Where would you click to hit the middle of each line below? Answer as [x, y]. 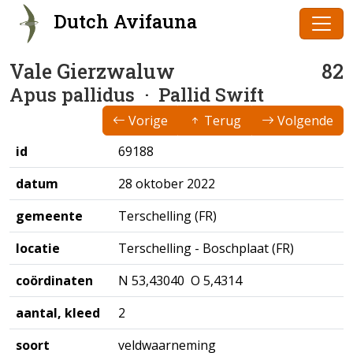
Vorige [147, 121]
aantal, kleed [58, 313]
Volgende [304, 121]
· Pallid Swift [199, 94]
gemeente [49, 216]
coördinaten [54, 281]
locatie [38, 248]
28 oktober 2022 [167, 184]
